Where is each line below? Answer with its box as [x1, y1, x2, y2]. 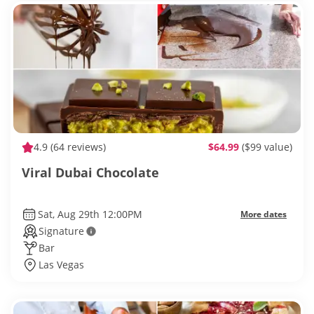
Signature [39, 224, 84, 238]
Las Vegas [39, 258, 84, 272]
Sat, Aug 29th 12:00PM [37, 207, 142, 221]
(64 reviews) [48, 140, 106, 154]
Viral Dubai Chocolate [22, 164, 159, 182]
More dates [240, 208, 287, 221]
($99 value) [242, 140, 292, 154]
